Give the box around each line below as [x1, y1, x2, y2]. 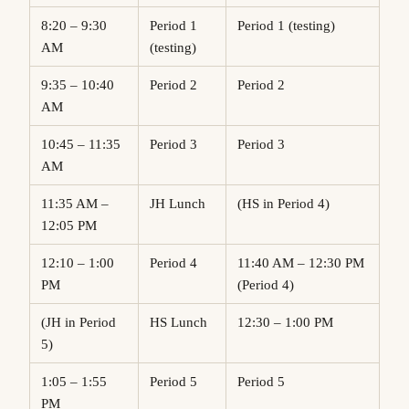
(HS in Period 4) [252, 196, 330, 212]
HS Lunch [160, 315, 207, 330]
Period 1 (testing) [245, 18, 335, 34]
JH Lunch [155, 196, 205, 212]
